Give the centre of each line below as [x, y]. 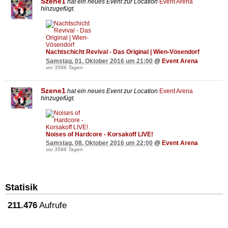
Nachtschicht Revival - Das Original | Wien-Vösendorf [123, 52]
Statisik [21, 188]
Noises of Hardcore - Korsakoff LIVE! [99, 134]
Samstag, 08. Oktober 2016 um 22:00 [99, 143]
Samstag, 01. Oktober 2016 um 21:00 [99, 61]
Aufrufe [52, 205]
